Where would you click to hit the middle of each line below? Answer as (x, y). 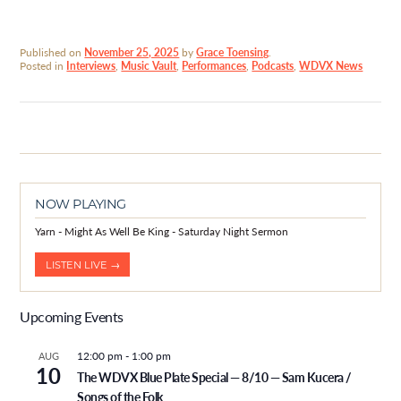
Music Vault (149, 66)
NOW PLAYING (81, 204)
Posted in (43, 66)
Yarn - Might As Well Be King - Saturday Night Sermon (162, 232)
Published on (52, 52)
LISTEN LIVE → (82, 264)
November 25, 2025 (132, 52)
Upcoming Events (72, 317)
